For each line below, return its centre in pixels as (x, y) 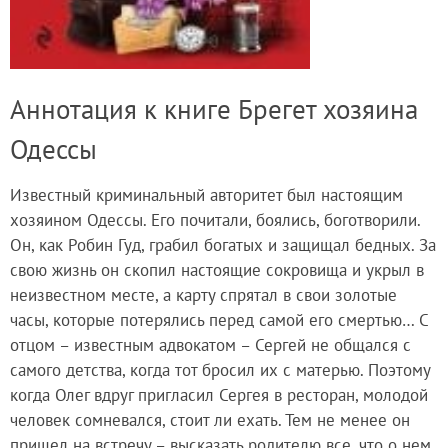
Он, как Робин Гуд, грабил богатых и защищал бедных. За (223, 244)
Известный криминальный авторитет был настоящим (206, 194)
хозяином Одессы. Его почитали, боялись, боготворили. (215, 219)
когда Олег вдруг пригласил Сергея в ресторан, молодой (219, 394)
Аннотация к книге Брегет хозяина (214, 108)
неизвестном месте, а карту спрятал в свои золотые (203, 294)
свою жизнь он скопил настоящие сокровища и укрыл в (217, 269)
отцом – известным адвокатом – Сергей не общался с (210, 344)
